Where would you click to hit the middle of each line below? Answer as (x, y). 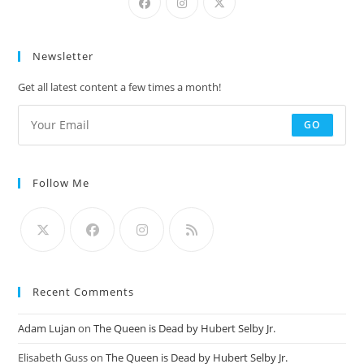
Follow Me (61, 182)
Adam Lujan (47, 328)
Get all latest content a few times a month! (120, 87)
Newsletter (63, 56)
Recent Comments (84, 291)
